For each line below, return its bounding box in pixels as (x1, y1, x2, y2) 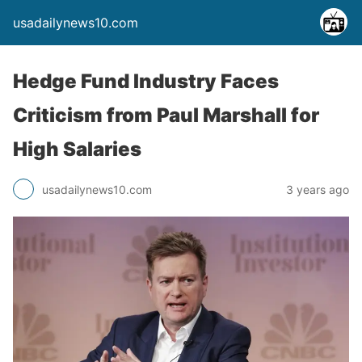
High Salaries (13, 137, 141, 161)
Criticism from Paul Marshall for (13, 103, 319, 127)
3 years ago (286, 182, 349, 196)
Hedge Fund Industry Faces (13, 69, 279, 93)
